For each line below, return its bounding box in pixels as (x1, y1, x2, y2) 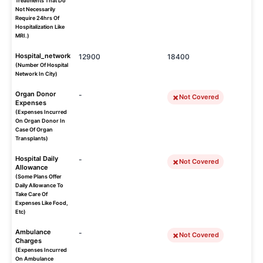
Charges (15, 237, 42, 245)
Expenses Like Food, (15, 200, 68, 206)
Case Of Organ (15, 126, 53, 133)
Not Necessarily (15, 6, 55, 12)
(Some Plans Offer (15, 173, 62, 180)
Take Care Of (15, 191, 48, 197)
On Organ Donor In (15, 117, 65, 124)
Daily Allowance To (15, 182, 63, 188)
